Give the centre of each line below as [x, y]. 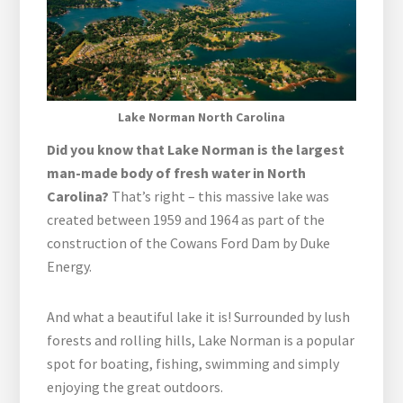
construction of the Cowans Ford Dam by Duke [189, 243]
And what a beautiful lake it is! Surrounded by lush [199, 317]
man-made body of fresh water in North [177, 173]
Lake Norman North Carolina [201, 117]
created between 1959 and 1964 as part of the [186, 220]
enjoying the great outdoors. [135, 387]
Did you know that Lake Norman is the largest [196, 150]
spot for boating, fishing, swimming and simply [193, 364]
